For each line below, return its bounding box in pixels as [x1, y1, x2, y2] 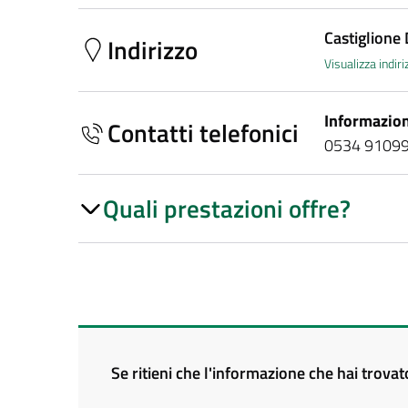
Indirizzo [107, 31, 198, 68]
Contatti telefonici [107, 114, 299, 151]
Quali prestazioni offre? [103, 189, 351, 227]
